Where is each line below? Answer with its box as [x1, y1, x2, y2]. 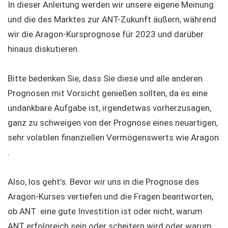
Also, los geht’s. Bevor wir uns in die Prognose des [8, 177, 199, 187]
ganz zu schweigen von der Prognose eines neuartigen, [8, 118, 218, 128]
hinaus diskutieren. [8, 44, 79, 54]
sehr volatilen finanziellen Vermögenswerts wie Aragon [8, 132, 219, 142]
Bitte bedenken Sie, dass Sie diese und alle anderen [8, 73, 203, 83]
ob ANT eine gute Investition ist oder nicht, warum [8, 206, 203, 216]
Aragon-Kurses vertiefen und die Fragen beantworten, [8, 191, 213, 202]
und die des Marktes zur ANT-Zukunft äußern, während [8, 14, 216, 24]
